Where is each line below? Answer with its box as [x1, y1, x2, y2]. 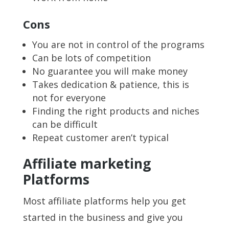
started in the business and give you [22, 211, 183, 223]
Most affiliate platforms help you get [22, 194, 186, 207]
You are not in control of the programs [32, 38, 204, 51]
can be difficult [32, 118, 98, 130]
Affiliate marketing [22, 154, 151, 173]
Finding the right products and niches [32, 104, 199, 117]
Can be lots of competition [32, 51, 151, 64]
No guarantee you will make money [32, 64, 188, 77]
